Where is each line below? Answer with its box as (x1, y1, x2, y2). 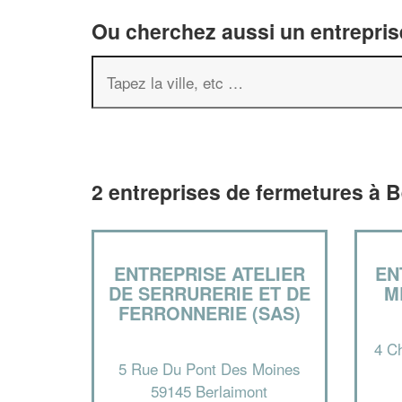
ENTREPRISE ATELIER (113, 260, 305, 286)
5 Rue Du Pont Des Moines (118, 356, 301, 380)
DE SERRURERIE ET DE (108, 280, 310, 306)
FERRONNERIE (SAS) (118, 300, 301, 326)
